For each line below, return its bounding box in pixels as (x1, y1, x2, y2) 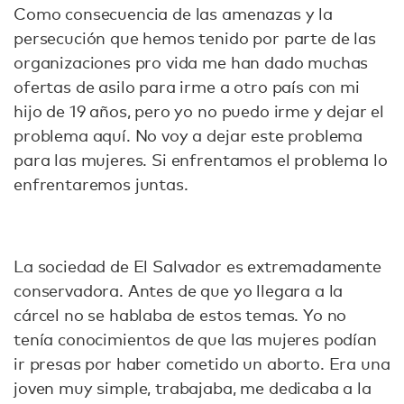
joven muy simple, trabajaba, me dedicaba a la (14, 377, 372, 398)
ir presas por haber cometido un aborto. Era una (14, 353, 390, 373)
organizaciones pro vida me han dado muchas (14, 51, 369, 72)
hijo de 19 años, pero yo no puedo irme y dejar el (14, 100, 385, 121)
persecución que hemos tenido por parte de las (14, 27, 376, 48)
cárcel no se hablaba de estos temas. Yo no (14, 304, 347, 325)
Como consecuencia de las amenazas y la (14, 3, 333, 23)
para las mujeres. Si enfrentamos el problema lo (14, 149, 388, 170)
